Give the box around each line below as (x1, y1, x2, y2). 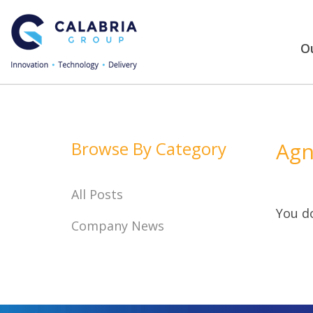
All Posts (71, 186, 123, 203)
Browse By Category (71, 137, 226, 160)
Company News (71, 217, 164, 234)
